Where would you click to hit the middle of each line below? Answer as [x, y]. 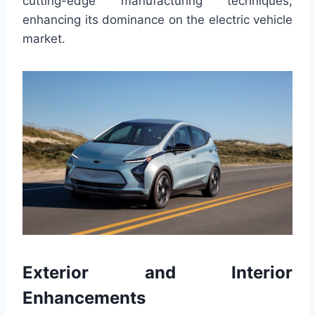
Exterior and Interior [157, 273]
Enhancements [84, 298]
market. [44, 39]
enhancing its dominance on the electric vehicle [157, 20]
